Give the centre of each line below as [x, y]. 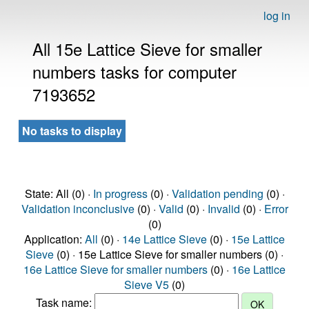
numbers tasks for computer [134, 71]
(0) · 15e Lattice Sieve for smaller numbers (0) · [169, 254]
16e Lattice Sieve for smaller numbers [116, 269]
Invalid [223, 209]
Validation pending [217, 193]
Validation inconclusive [78, 209]
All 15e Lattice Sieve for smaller [147, 49]
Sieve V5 [147, 285]
